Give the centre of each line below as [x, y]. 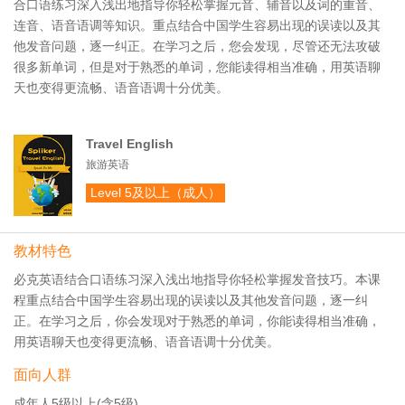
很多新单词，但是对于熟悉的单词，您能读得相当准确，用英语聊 [197, 67]
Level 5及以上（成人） [155, 193]
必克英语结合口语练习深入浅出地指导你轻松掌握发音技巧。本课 [197, 279]
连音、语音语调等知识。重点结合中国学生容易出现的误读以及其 [197, 25]
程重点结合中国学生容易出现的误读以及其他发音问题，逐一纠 [191, 300]
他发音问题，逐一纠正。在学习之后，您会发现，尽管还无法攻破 [197, 46]
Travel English [130, 144]
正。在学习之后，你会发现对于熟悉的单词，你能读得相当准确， [197, 321]
